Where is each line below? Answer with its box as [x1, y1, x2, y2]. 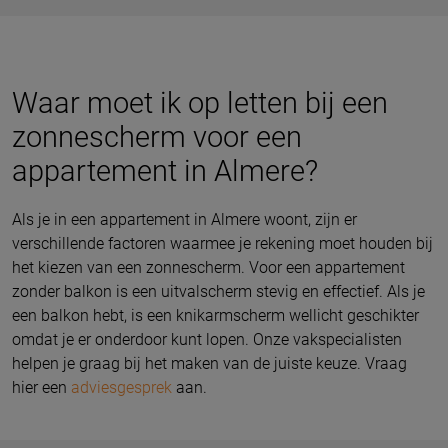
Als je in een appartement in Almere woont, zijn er [12, 209, 357, 229]
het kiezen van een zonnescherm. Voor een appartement [12, 257, 405, 277]
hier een [12, 377, 71, 397]
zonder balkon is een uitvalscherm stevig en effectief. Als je [12, 281, 425, 301]
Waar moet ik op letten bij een [12, 85, 388, 120]
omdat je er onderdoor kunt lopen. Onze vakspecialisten [12, 329, 402, 349]
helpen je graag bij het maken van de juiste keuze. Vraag [12, 353, 407, 373]
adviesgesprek [71, 377, 172, 397]
